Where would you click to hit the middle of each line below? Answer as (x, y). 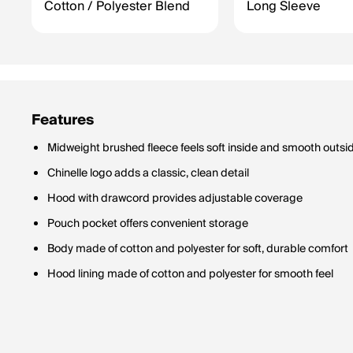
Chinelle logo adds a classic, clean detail (148, 173)
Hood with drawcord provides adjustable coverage (175, 199)
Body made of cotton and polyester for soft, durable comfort (198, 249)
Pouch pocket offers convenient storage (148, 224)
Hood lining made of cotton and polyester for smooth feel (190, 274)
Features (63, 120)
